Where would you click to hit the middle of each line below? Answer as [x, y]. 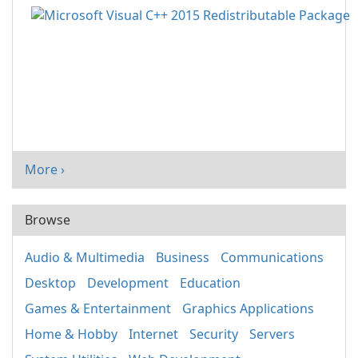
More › [45, 170]
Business [183, 258]
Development [128, 283]
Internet [153, 334]
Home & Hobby [71, 334]
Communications [272, 258]
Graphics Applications [248, 309]
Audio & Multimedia [85, 258]
